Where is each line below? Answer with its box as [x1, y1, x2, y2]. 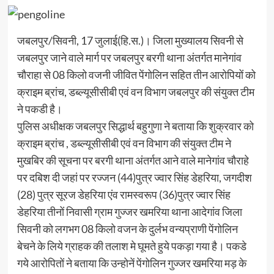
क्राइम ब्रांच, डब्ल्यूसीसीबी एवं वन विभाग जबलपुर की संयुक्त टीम [17, 85, 254, 99]
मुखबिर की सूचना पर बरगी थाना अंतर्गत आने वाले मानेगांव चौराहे [17, 154, 249, 168]
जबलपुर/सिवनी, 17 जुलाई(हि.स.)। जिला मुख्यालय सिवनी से [17, 34, 243, 48]
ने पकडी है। [17, 102, 62, 116]
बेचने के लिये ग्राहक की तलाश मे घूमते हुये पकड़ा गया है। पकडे [17, 239, 246, 253]
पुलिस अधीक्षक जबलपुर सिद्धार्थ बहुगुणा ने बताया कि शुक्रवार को [17, 119, 254, 133]
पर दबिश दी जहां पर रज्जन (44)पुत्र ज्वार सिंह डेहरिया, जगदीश [17, 171, 252, 185]
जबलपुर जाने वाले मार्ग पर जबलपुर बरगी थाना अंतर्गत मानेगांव [17, 51, 242, 65]
